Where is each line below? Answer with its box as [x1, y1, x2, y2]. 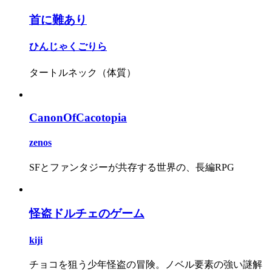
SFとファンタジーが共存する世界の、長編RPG [29, 161, 234, 172]
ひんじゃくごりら [29, 41, 107, 52]
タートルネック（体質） [29, 67, 136, 78]
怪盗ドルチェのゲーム [29, 207, 144, 220]
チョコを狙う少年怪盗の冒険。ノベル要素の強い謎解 [29, 259, 262, 270]
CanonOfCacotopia [29, 111, 127, 124]
